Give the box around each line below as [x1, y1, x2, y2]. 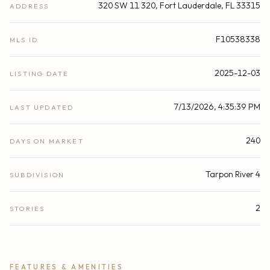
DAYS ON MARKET [10, 137, 84, 146]
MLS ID [10, 36, 39, 45]
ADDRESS [10, 2, 49, 11]
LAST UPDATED [10, 103, 74, 112]
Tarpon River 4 [206, 169, 260, 180]
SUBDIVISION [10, 171, 65, 180]
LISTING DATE [10, 69, 69, 78]
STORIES [10, 204, 45, 213]
